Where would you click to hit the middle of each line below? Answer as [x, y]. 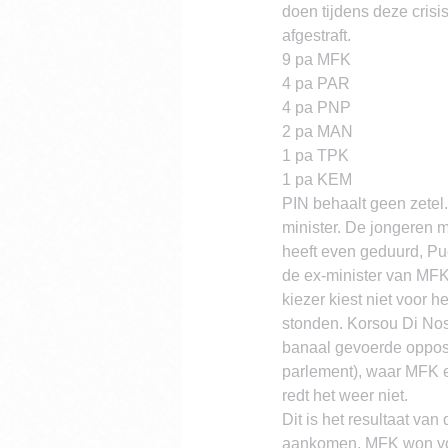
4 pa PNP [316, 107]
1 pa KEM [317, 179]
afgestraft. [316, 35]
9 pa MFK [316, 59]
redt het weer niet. [345, 395]
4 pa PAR [316, 83]
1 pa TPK [315, 155]
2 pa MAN [317, 131]
